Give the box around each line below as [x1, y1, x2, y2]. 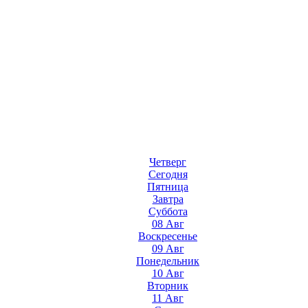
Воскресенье [138, 230, 197, 242]
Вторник [147, 280, 188, 291]
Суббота [148, 206, 188, 217]
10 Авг [151, 267, 184, 279]
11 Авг [152, 292, 184, 304]
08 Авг [151, 218, 184, 230]
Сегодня [148, 168, 188, 180]
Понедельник [136, 255, 199, 267]
